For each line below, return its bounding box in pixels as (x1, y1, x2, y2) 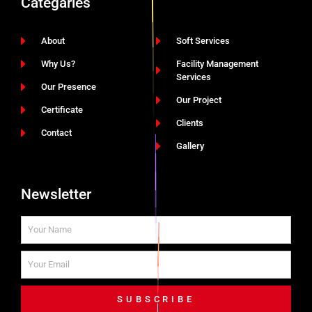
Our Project (175, 94, 221, 105)
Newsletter (21, 185, 91, 203)
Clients (175, 117, 203, 128)
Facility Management (175, 58, 258, 69)
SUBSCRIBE (116, 294, 196, 305)
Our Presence (40, 81, 96, 92)
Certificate (40, 104, 83, 115)
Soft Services (175, 35, 230, 46)
